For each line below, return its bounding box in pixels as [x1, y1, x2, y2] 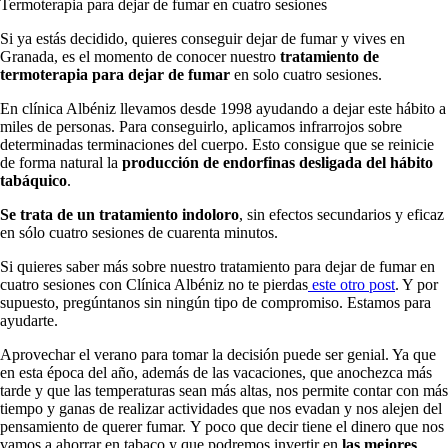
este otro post [308, 275, 395, 293]
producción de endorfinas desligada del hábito [118, 153, 433, 171]
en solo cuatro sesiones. [230, 65, 382, 83]
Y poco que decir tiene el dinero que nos [190, 417, 444, 435]
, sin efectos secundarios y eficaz [239, 205, 444, 223]
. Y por [395, 275, 438, 293]
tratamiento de [280, 47, 379, 65]
